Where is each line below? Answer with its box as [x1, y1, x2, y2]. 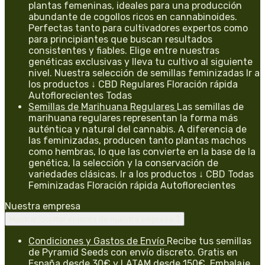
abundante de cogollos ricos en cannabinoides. [28, 11, 237, 22]
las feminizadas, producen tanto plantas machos [28, 134, 246, 146]
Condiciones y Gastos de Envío [28, 235, 167, 247]
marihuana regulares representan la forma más [28, 112, 238, 124]
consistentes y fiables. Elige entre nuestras [28, 44, 219, 56]
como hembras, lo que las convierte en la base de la [28, 146, 256, 157]
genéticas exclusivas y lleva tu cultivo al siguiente [28, 56, 253, 67]
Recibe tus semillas [167, 235, 251, 247]
